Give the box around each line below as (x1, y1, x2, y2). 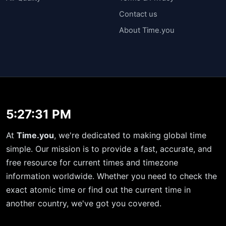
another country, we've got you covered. (6, 198, 161, 209)
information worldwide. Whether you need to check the (6, 171, 217, 182)
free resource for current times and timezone (6, 157, 178, 168)
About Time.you (119, 25, 175, 35)
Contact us (119, 9, 157, 19)
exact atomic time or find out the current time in (6, 185, 191, 195)
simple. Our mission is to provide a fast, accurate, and (6, 144, 212, 154)
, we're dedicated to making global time (54, 130, 206, 141)
